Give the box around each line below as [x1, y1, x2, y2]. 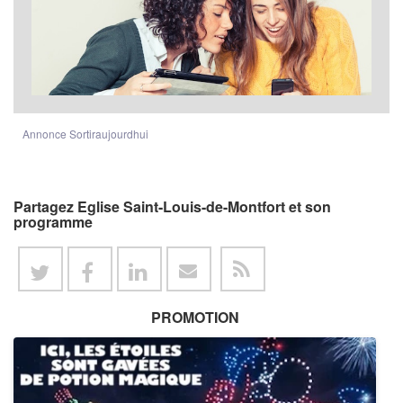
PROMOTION [150, 307, 239, 328]
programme [13, 211, 93, 233]
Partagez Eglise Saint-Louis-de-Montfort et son [13, 196, 331, 218]
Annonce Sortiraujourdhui [22, 126, 148, 142]
